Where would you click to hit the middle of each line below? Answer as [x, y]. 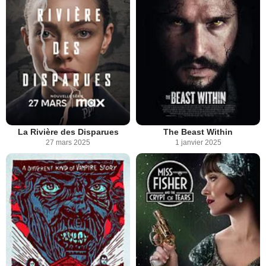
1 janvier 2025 [198, 142]
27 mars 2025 [68, 142]
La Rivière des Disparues [68, 132]
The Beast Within [198, 132]
